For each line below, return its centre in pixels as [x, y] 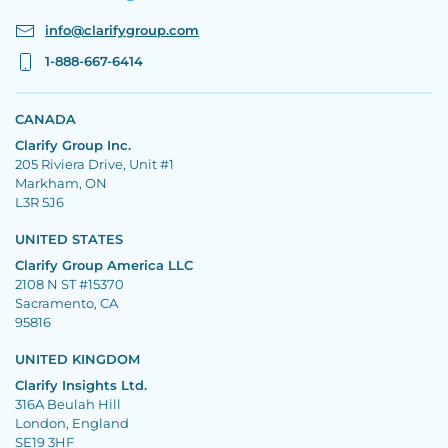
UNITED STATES [69, 238]
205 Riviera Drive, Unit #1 [94, 163]
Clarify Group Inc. [73, 144]
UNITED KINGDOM [77, 358]
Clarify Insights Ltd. [81, 384]
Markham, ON [61, 182]
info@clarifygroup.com [122, 30]
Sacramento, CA [66, 302]
